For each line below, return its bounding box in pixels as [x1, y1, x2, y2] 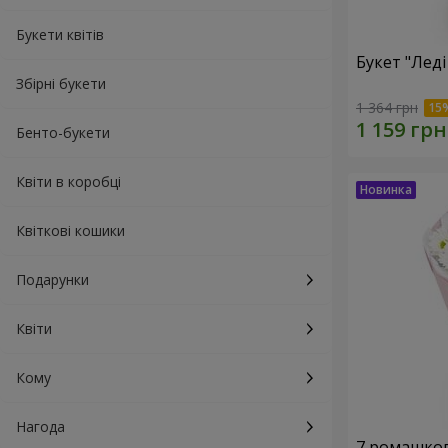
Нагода [16, 417, 65, 436]
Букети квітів [16, 25, 104, 44]
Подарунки [16, 270, 89, 289]
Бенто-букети [16, 123, 110, 142]
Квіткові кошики [16, 221, 125, 240]
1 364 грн [356, 98, 418, 118]
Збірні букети [16, 74, 106, 93]
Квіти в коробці [16, 172, 121, 191]
